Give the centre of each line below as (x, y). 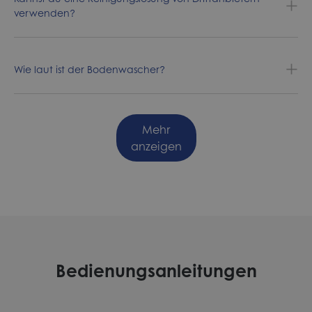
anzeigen (156, 146)
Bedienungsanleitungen (156, 271)
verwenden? (45, 13)
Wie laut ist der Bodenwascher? (89, 69)
